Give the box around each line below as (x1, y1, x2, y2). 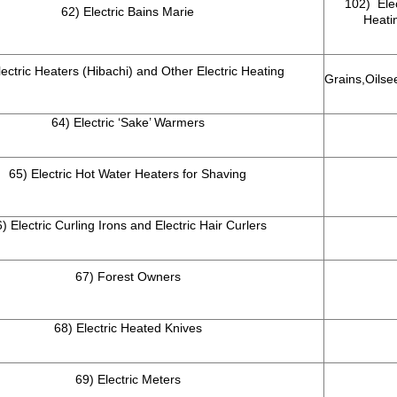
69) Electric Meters (74, 372, 181, 387)
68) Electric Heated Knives (53, 321, 202, 336)
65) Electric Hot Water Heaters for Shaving (9, 167, 246, 182)
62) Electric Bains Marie (61, 4, 194, 19)
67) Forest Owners (74, 269, 181, 284)
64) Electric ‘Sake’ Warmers (51, 115, 205, 130)
